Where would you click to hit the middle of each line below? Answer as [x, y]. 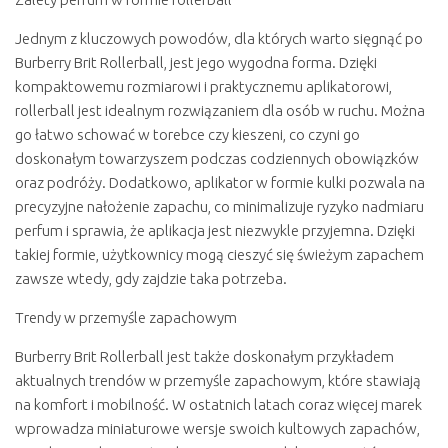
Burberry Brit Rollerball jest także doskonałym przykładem [204, 357]
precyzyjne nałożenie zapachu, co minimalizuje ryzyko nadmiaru [219, 207]
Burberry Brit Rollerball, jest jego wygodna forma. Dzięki [196, 63]
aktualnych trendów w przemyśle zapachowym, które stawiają [218, 381]
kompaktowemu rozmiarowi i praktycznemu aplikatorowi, [203, 87]
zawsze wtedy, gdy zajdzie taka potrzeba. [151, 279]
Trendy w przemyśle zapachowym [126, 318]
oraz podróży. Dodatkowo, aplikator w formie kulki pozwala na [220, 183]
